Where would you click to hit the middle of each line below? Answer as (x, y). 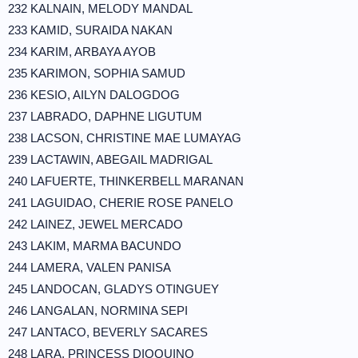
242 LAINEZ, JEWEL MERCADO (95, 224)
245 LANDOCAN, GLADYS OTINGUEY (113, 289)
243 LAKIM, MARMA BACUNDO (95, 246)
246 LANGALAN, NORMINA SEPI (98, 310)
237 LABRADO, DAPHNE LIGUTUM (105, 116)
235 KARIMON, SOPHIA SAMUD (97, 73)
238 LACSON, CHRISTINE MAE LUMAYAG (125, 138)
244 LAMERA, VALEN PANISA (89, 267)
